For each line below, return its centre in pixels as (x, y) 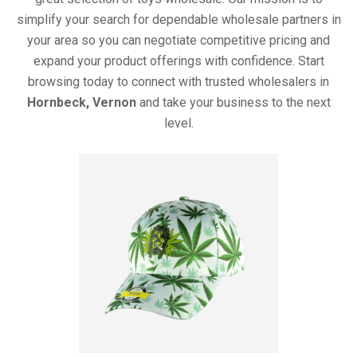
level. (178, 124)
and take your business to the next (233, 103)
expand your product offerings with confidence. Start (178, 61)
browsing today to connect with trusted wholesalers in (178, 82)
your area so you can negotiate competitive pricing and (178, 41)
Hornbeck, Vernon (81, 103)
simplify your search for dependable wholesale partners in (178, 20)
